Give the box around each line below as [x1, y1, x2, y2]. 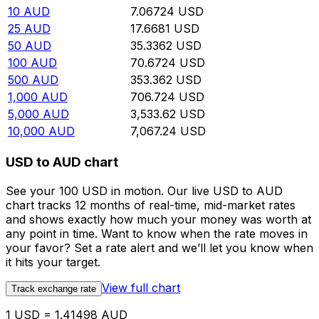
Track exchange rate [11, 283, 96, 294]
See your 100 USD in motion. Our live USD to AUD [6, 183, 283, 198]
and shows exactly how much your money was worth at [6, 211, 311, 226]
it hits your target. [6, 254, 100, 269]
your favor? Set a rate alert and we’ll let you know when [6, 240, 313, 255]
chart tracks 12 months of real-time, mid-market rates [6, 197, 296, 212]
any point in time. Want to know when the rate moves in [6, 226, 308, 241]
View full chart [102, 280, 180, 295]
